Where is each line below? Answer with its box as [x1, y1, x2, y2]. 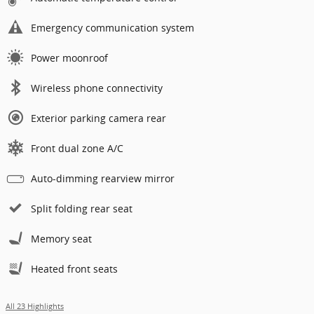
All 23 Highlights [6, 301, 64, 312]
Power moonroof [31, 51, 108, 65]
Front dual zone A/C [31, 142, 123, 156]
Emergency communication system [31, 21, 194, 35]
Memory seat [31, 232, 92, 246]
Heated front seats [31, 262, 118, 276]
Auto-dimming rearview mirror [31, 172, 175, 186]
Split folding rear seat [31, 202, 132, 216]
